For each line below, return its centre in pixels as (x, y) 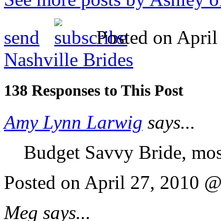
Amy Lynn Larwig (73, 122)
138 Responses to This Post (94, 91)
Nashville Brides (69, 60)
